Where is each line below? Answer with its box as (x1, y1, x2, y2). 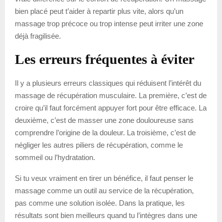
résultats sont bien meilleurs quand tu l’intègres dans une (15, 211, 197, 220)
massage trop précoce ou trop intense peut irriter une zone (15, 19, 203, 28)
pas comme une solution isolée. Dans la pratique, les (15, 199, 185, 208)
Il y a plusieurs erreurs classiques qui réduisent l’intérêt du (15, 79, 201, 88)
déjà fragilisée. (15, 32, 61, 41)
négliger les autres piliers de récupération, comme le (15, 141, 183, 150)
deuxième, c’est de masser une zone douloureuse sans (15, 116, 194, 125)
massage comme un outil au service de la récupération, (15, 186, 194, 195)
